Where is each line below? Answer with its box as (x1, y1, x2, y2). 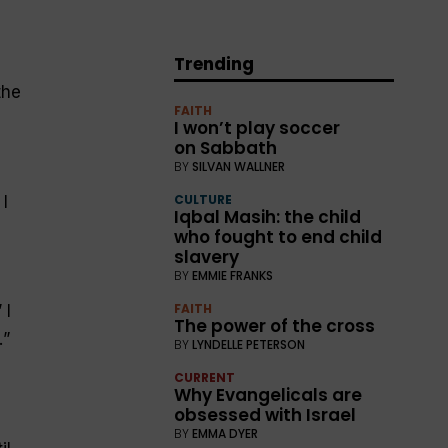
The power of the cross (174, 314, 376, 339)
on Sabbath (174, 136, 278, 161)
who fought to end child (174, 225, 383, 250)
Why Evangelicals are (174, 383, 363, 408)
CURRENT (174, 369, 236, 387)
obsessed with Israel (174, 403, 357, 428)
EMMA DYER (192, 425, 259, 443)
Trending (174, 52, 255, 77)
